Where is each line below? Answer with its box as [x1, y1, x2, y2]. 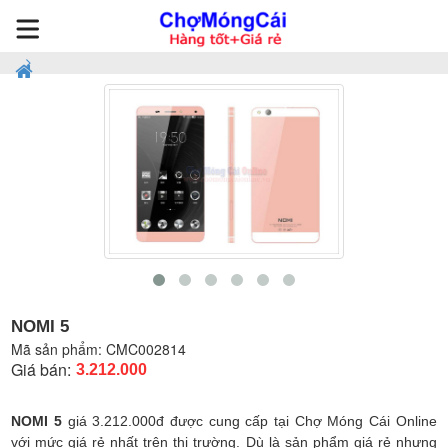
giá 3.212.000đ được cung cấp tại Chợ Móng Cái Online [61, 413, 437, 430]
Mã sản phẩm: [11, 339, 107, 360]
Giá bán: [11, 358, 72, 382]
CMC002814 [106, 339, 187, 360]
